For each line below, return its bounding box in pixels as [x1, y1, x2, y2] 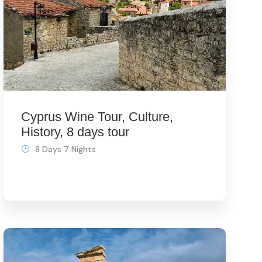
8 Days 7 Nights [35, 144, 96, 155]
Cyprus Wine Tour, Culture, [20, 109, 173, 125]
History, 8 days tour [20, 125, 129, 140]
